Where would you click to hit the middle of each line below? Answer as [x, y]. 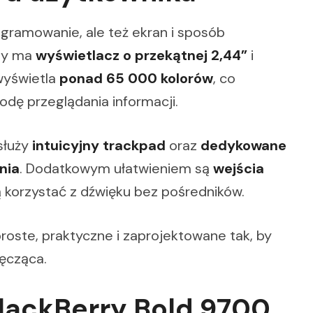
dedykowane [243, 145]
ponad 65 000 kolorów [136, 78]
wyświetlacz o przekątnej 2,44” [141, 55]
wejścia [239, 168]
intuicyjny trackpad [99, 145]
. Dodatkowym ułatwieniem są [116, 168]
